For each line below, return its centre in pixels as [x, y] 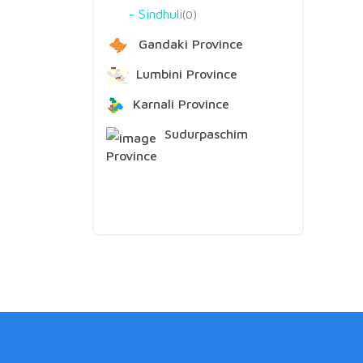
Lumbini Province [184, 74]
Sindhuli [160, 14]
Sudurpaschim [204, 134]
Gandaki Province [189, 44]
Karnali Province [179, 104]
